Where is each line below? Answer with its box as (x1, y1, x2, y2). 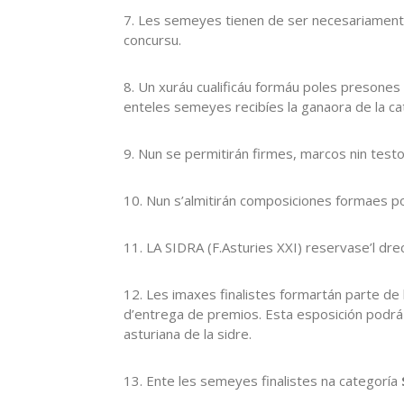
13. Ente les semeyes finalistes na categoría (124, 371, 401, 390)
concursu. (124, 30, 181, 49)
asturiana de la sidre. (124, 324, 252, 343)
